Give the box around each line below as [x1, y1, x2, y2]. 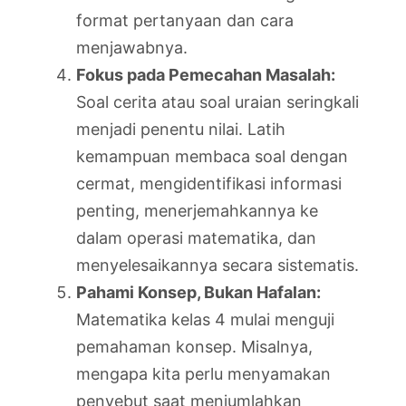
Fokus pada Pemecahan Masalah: [76, 64, 335, 84]
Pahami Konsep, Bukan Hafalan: [76, 282, 321, 302]
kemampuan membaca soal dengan [76, 146, 348, 166]
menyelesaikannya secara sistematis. [76, 255, 359, 275]
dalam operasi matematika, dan [76, 227, 316, 247]
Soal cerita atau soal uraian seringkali [76, 92, 359, 111]
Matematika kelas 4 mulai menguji [76, 309, 334, 329]
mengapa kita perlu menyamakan [76, 363, 331, 383]
